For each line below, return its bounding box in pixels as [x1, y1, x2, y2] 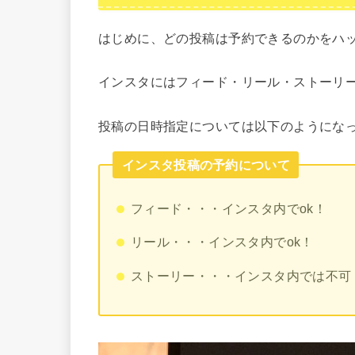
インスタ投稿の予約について [122, 157, 290, 172]
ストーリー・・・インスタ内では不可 [130, 268, 352, 283]
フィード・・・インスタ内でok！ [130, 200, 327, 216]
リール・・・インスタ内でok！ [130, 235, 314, 250]
